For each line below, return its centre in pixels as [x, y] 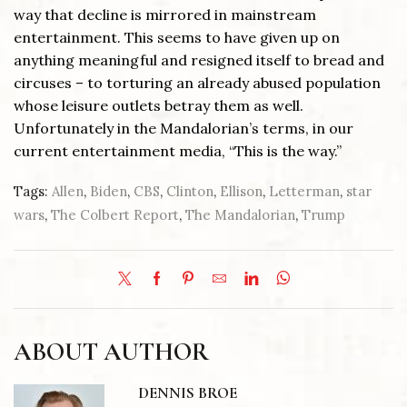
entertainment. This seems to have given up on [177, 38]
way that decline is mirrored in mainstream [165, 15]
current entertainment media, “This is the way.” [178, 151]
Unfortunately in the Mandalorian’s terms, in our [184, 129]
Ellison [241, 191]
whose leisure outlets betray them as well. [159, 106]
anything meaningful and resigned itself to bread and [199, 60]
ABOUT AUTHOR [111, 352]
